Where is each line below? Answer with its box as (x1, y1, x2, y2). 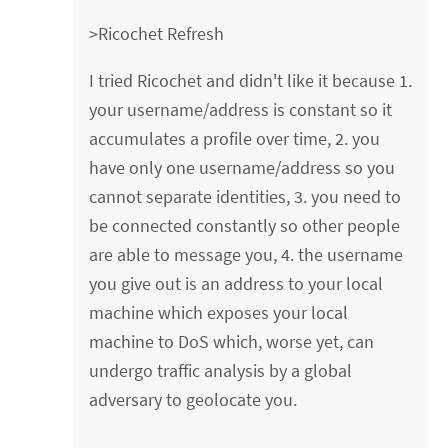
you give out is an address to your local (89, 271, 384, 295)
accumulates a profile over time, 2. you (89, 126, 381, 150)
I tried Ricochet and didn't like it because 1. (89, 68, 413, 92)
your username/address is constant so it (89, 97, 393, 121)
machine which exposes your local (89, 300, 349, 324)
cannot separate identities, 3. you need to (89, 184, 402, 208)
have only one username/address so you (89, 155, 396, 179)
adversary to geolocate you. (89, 387, 298, 411)
